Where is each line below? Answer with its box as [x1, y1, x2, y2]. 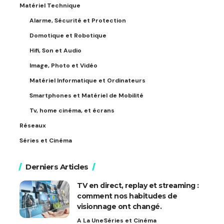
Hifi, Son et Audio [29, 46, 81, 54]
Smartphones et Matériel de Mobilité [29, 91, 143, 99]
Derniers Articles [25, 161, 88, 171]
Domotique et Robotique [29, 31, 106, 39]
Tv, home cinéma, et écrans [29, 106, 114, 114]
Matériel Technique [19, 1, 80, 9]
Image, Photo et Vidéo [29, 61, 97, 69]
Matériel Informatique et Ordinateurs [29, 76, 145, 84]
